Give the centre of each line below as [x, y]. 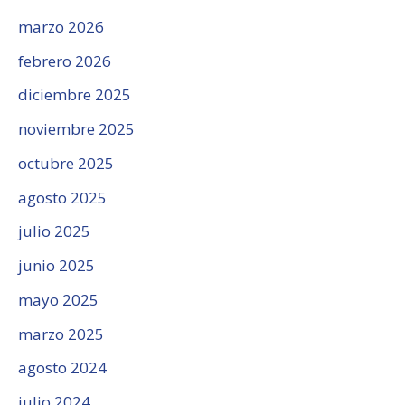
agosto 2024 [62, 368]
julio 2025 [54, 231]
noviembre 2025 [76, 129]
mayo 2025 [58, 299]
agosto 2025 [62, 197]
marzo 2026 [61, 26]
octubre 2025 [66, 163]
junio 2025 [57, 266]
